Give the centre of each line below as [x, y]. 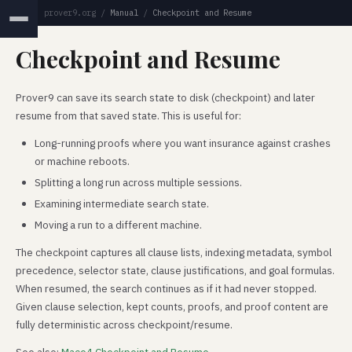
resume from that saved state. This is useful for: [128, 115]
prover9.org [70, 13]
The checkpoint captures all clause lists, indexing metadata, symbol [174, 252]
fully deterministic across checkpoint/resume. [124, 324]
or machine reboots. [82, 161]
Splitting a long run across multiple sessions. [138, 182]
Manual [124, 13]
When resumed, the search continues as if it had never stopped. [166, 288]
